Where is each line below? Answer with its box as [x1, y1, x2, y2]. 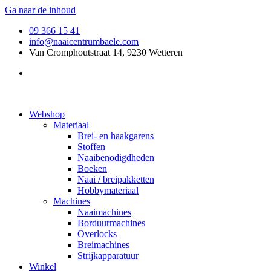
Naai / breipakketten [77, 174, 154, 184]
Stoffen [77, 142, 105, 152]
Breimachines [77, 240, 129, 250]
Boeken [77, 163, 107, 174]
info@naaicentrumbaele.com [29, 36, 139, 47]
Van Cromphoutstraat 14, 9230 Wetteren [29, 47, 183, 57]
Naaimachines [77, 207, 131, 217]
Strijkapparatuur [77, 250, 139, 261]
